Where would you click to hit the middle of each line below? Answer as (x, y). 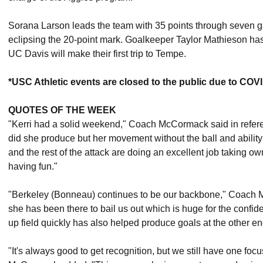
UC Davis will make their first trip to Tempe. (98, 54)
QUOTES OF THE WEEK (62, 110)
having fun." (33, 166)
